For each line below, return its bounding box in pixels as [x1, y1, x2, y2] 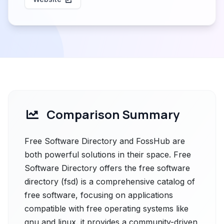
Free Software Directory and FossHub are [24, 136, 185, 146]
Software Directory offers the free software [24, 163, 190, 173]
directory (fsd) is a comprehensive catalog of [24, 176, 195, 186]
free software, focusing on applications [24, 190, 173, 200]
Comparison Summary [46, 106, 179, 122]
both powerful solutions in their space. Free [24, 149, 191, 159]
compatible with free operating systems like [24, 203, 188, 213]
